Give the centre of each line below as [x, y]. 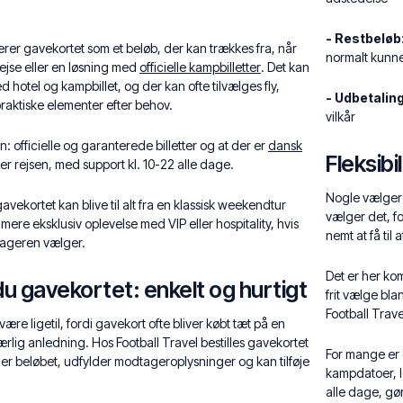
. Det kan [285, 67]
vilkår [340, 116]
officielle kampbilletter [200, 67]
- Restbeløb [363, 38]
